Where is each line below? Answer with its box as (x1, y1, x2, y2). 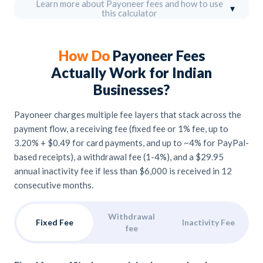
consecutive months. (14, 179, 93, 190)
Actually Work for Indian (51, 63, 212, 81)
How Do (58, 46, 113, 64)
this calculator (101, 7, 157, 18)
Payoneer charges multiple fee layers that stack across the (14, 109, 241, 120)
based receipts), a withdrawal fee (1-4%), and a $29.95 (14, 151, 224, 162)
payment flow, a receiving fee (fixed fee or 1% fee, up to (14, 123, 228, 134)
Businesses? (93, 80, 170, 98)
